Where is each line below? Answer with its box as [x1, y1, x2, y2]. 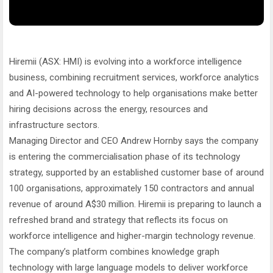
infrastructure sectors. [9, 119, 99, 130]
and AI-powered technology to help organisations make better [9, 88, 258, 99]
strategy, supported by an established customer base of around [9, 167, 264, 178]
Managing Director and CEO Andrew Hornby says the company [9, 135, 258, 146]
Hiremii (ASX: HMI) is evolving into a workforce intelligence [9, 56, 242, 67]
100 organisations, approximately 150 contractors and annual [9, 183, 254, 194]
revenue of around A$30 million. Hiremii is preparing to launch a [9, 199, 261, 210]
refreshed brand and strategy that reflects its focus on [9, 214, 228, 225]
